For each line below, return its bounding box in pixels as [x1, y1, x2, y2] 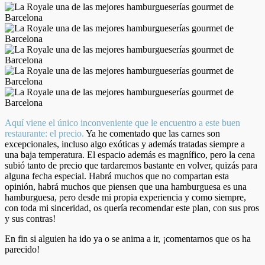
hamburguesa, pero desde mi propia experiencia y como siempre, [5, 192, 246, 202]
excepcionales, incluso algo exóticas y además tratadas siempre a [5, 138, 245, 149]
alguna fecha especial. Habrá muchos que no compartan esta [5, 170, 229, 181]
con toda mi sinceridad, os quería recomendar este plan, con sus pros [5, 202, 259, 213]
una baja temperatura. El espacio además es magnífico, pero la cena [5, 149, 255, 160]
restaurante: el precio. [5, 128, 84, 138]
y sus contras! [5, 213, 56, 224]
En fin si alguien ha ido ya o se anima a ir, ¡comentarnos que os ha [5, 233, 251, 244]
